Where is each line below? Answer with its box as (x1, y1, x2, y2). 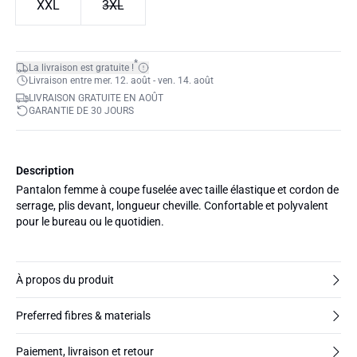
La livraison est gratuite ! (29, 62, 134, 73)
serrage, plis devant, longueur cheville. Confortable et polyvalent (16, 199, 328, 212)
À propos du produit (16, 273, 114, 286)
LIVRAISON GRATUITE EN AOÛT (29, 92, 163, 104)
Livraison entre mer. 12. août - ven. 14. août (29, 75, 214, 86)
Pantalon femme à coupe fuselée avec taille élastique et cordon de (16, 183, 339, 196)
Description (16, 164, 74, 177)
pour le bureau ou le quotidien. (16, 215, 164, 228)
